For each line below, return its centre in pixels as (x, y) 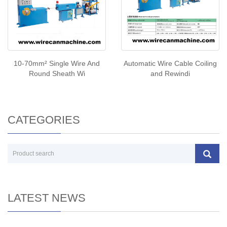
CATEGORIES (44, 120)
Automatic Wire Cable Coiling (170, 63)
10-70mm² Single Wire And (57, 63)
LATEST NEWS (47, 198)
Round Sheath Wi (57, 73)
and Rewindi (170, 73)
